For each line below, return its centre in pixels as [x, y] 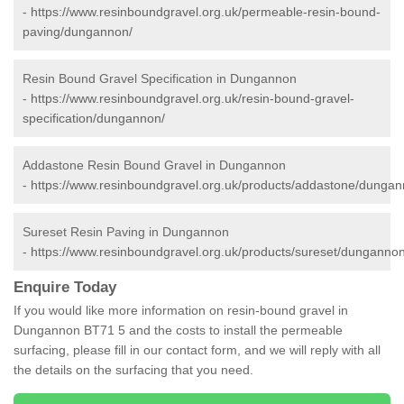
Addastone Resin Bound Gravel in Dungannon [154, 165]
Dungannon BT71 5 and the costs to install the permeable [178, 331]
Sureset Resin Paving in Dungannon [126, 232]
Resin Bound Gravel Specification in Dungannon [160, 79]
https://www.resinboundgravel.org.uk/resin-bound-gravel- [193, 99]
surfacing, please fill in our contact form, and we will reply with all [197, 350]
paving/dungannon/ [78, 32]
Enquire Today [65, 288]
